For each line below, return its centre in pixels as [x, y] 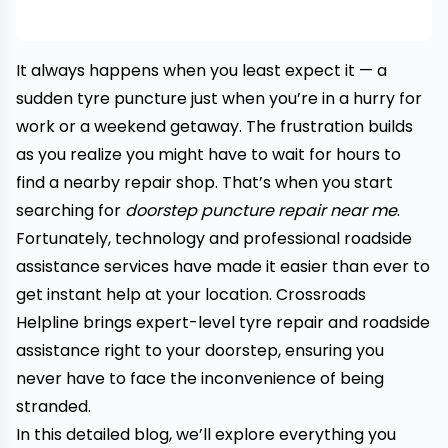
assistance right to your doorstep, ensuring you [200, 350]
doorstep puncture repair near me [261, 210]
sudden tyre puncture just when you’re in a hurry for [219, 98]
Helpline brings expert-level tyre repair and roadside [223, 322]
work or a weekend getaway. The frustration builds [214, 126]
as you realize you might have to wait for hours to [208, 154]
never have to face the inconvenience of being [200, 378]
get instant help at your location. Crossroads [191, 294]
